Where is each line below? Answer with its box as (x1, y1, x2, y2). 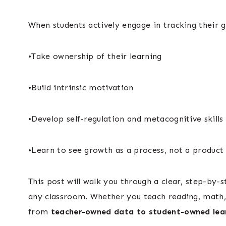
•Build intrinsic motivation (28, 83, 134, 93)
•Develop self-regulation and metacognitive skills (28, 114, 223, 124)
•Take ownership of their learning (28, 51, 162, 62)
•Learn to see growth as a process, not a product (28, 145, 224, 155)
